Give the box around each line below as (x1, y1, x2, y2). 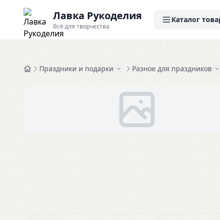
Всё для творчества (53, 22, 110, 30)
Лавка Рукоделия (53, 9, 142, 22)
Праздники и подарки (39, 64, 113, 73)
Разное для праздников (132, 64, 212, 73)
